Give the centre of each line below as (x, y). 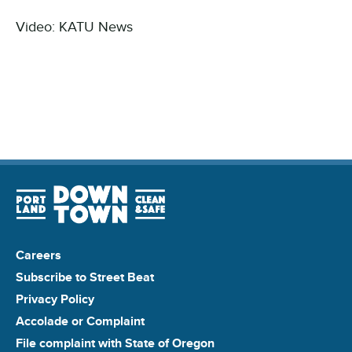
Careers (38, 255)
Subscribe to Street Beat (85, 277)
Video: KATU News (74, 26)
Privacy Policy (55, 299)
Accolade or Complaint (80, 321)
